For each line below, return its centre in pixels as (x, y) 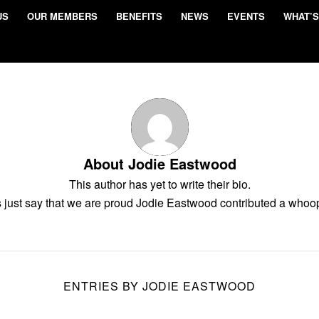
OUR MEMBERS (62, 16)
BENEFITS (139, 16)
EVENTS (246, 16)
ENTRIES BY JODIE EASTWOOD (159, 286)
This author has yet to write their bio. (159, 184)
